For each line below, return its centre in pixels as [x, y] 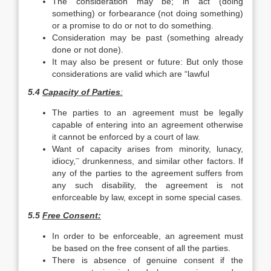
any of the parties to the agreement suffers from [148, 173]
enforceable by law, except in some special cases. [147, 197]
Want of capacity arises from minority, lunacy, [148, 149]
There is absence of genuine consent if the [148, 260]
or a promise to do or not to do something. [133, 25]
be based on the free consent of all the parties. [141, 248]
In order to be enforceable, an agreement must [148, 236]
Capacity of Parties [81, 92]
